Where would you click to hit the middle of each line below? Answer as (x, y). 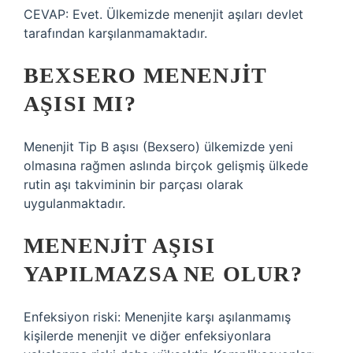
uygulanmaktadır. (74, 203)
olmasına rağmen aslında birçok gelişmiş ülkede (166, 165)
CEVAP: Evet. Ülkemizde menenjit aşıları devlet (163, 14)
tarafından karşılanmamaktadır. (115, 33)
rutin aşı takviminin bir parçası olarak (134, 184)
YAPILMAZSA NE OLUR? (163, 274)
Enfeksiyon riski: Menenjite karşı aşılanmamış (157, 317)
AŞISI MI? (80, 104)
